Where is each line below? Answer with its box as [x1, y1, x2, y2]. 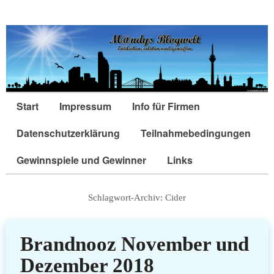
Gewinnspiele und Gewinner [17, 153, 146, 168]
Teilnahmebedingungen [141, 126, 251, 141]
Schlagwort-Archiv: [88, 193, 165, 203]
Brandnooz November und [20, 232, 249, 255]
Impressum [59, 99, 111, 114]
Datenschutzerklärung [17, 126, 120, 141]
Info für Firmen [132, 99, 200, 114]
